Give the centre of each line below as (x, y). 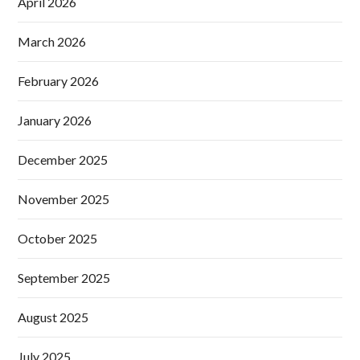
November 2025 (64, 199)
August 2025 (53, 317)
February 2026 (59, 81)
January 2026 (55, 121)
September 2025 (64, 278)
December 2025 (63, 160)
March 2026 (52, 42)
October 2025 (58, 239)
